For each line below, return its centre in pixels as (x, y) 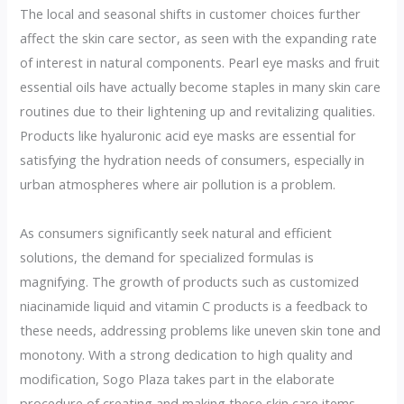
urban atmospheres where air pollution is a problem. (178, 184)
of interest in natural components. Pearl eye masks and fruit (200, 62)
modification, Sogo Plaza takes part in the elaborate (178, 378)
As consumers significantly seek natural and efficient (176, 232)
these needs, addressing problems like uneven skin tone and (201, 330)
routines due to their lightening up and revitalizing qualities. (198, 110)
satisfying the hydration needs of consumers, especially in (193, 159)
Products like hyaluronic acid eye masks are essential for (188, 135)
